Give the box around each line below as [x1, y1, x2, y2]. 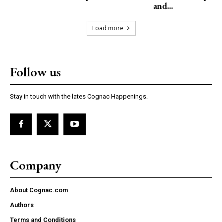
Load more [92, 23, 123, 32]
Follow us [10, 63, 61, 80]
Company [10, 156, 61, 173]
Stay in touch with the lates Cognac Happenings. [10, 92, 148, 100]
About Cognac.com [10, 186, 68, 194]
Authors [10, 201, 34, 209]
